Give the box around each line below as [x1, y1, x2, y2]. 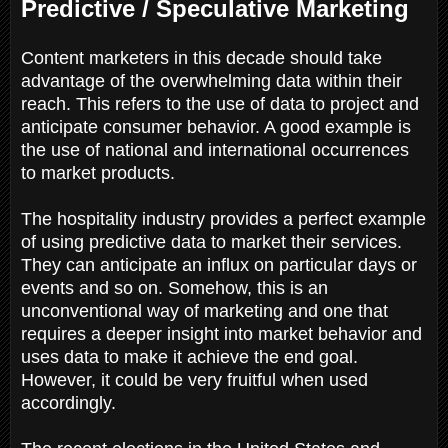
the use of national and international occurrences [21, 139, 409, 160]
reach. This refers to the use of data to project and [21, 93, 419, 114]
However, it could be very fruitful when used [21, 369, 368, 390]
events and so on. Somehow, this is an [21, 277, 328, 298]
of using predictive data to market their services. [21, 231, 402, 252]
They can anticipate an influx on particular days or [21, 254, 417, 275]
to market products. [21, 162, 180, 183]
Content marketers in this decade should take [21, 47, 382, 68]
